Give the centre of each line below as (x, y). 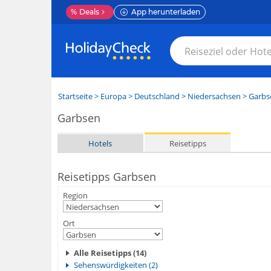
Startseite (75, 96)
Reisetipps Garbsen (106, 177)
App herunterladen (165, 12)
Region (75, 195)
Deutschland (157, 96)
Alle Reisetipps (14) (110, 253)
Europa (113, 96)
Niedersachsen (214, 96)
